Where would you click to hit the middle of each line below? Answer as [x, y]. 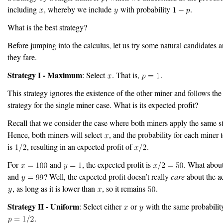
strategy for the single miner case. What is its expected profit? [103, 105]
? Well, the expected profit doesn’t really [108, 176]
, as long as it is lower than [55, 188]
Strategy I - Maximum [45, 75]
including [23, 9]
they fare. [22, 57]
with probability [145, 9]
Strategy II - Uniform [43, 206]
